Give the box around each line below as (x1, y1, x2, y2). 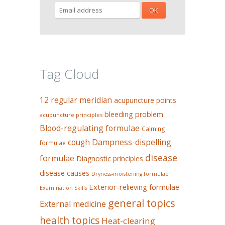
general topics (108, 195, 175, 210)
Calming (142, 124, 165, 133)
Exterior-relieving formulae (89, 181, 179, 192)
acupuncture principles (40, 110, 102, 119)
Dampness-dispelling (92, 136, 171, 148)
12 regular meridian (40, 94, 112, 105)
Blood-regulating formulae (40, 122, 140, 134)
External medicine (40, 198, 106, 209)
